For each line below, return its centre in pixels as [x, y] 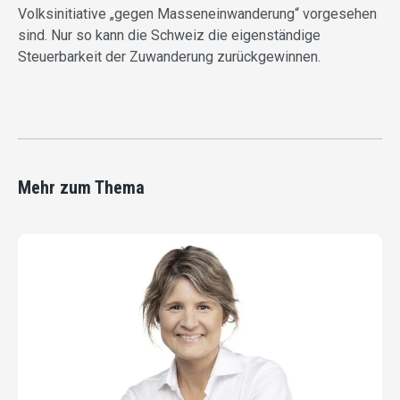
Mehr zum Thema [81, 188]
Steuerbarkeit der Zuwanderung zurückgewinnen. [169, 57]
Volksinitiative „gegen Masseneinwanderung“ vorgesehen [197, 14]
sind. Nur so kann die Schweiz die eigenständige [169, 36]
